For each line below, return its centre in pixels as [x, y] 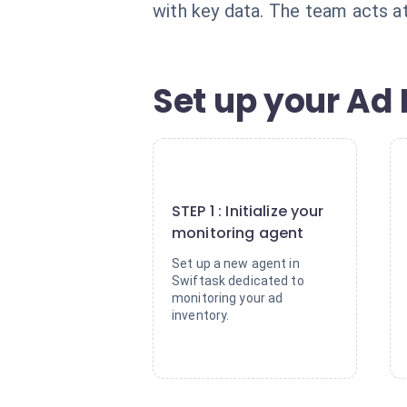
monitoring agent [238, 233]
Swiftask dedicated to [238, 281]
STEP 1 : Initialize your [248, 211]
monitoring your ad [228, 298]
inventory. [201, 315]
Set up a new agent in [236, 263]
